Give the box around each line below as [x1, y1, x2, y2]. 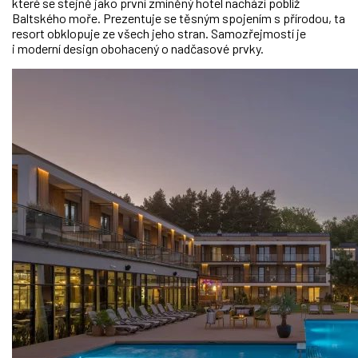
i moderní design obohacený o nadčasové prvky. [12, 40, 264, 56]
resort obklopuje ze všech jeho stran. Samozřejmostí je [12, 25, 306, 41]
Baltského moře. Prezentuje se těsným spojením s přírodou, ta [12, 10, 345, 26]
